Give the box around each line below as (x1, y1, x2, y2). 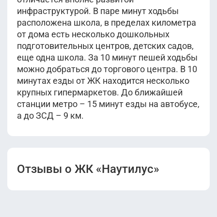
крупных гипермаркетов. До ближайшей (17, 87, 183, 97)
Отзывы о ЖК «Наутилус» (17, 162, 159, 176)
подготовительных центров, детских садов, (17, 41, 194, 51)
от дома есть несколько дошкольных (17, 29, 170, 39)
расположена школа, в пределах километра (17, 17, 196, 28)
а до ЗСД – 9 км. (17, 110, 84, 121)
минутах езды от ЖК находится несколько (17, 76, 189, 86)
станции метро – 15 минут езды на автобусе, (17, 99, 200, 109)
